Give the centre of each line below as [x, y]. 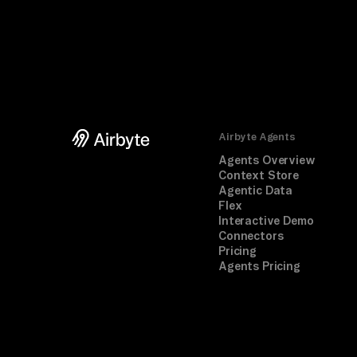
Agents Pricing [259, 267]
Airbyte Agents [257, 137]
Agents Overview [267, 161]
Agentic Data [256, 191]
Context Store [259, 176]
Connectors [251, 236]
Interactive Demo [266, 221]
